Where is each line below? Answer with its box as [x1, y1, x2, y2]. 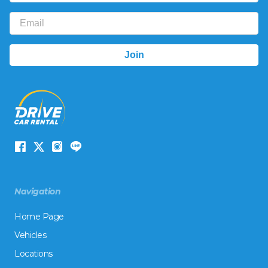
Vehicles [14, 230, 46, 240]
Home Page [14, 211, 64, 222]
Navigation [14, 186, 60, 197]
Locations [14, 248, 53, 259]
